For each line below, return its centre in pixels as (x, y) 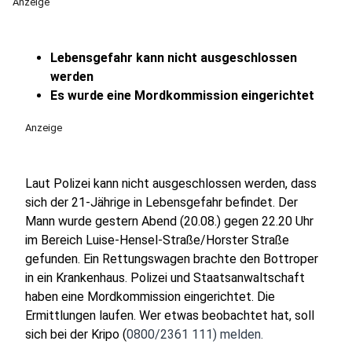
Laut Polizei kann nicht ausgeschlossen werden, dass (171, 183)
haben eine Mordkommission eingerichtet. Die (150, 297)
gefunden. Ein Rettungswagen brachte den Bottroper (172, 259)
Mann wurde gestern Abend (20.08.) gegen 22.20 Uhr (169, 221)
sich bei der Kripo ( (76, 334)
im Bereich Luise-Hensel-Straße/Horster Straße (157, 240)
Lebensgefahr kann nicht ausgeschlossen (174, 58)
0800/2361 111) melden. (195, 334)
